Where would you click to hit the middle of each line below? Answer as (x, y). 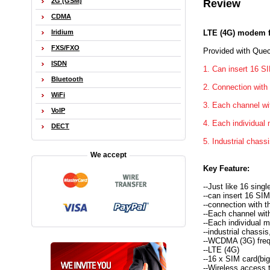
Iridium (62, 32)
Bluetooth (67, 79)
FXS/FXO (65, 48)
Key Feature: (227, 168)
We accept (108, 155)
